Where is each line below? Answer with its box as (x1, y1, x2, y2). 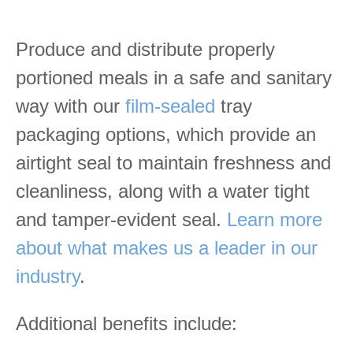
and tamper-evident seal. (16, 208, 227, 230)
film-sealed (125, 95, 215, 117)
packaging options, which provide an (16, 123, 316, 145)
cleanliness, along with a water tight (16, 180, 310, 202)
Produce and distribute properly (16, 38, 275, 60)
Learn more (227, 208, 322, 230)
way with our (16, 95, 125, 117)
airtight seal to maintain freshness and (16, 151, 331, 173)
